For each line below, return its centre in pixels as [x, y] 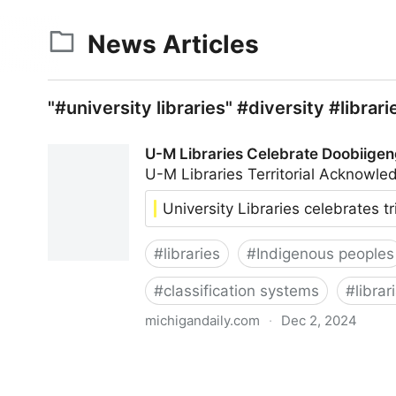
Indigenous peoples [325, 254]
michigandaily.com [202, 320]
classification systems [241, 291]
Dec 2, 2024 [319, 320]
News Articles [173, 44]
